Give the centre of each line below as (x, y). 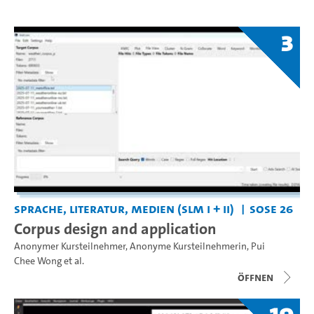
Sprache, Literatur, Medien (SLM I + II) (124, 209)
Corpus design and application (115, 229)
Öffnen (255, 278)
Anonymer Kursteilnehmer (70, 247)
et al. (73, 261)
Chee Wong (38, 261)
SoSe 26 (271, 209)
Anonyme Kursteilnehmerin (188, 247)
